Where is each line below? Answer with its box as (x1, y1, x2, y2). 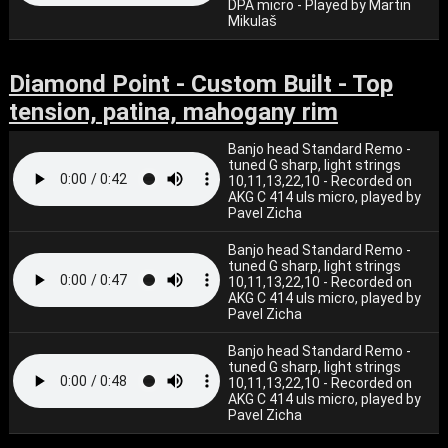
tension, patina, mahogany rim (8, 98, 338, 126)
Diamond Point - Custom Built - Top (8, 70, 393, 98)
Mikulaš (228, 13, 278, 29)
